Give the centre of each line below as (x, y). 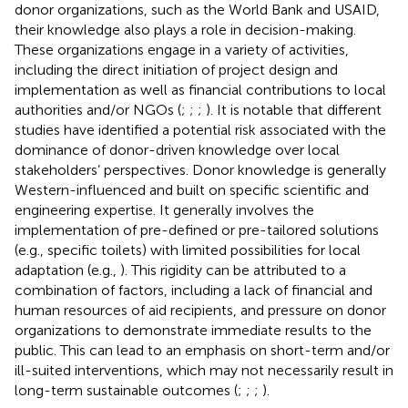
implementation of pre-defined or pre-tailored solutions (197, 229)
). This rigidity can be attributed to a (233, 270)
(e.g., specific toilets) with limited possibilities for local (188, 250)
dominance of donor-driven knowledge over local (177, 149)
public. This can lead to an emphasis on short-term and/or (202, 350)
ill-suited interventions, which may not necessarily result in (204, 370)
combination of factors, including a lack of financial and (194, 290)
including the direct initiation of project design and (176, 69)
